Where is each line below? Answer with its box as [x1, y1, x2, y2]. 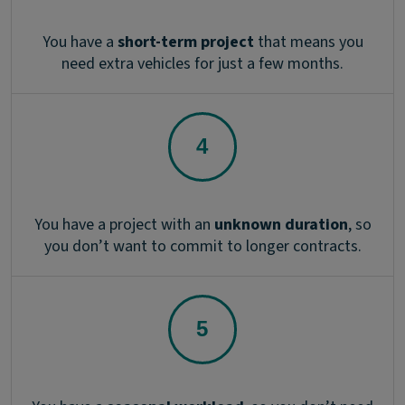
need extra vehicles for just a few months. [61, 52, 344, 76]
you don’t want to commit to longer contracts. [43, 235, 362, 259]
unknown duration [213, 213, 348, 237]
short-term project [117, 31, 254, 54]
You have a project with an [33, 213, 214, 237]
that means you [253, 31, 363, 54]
